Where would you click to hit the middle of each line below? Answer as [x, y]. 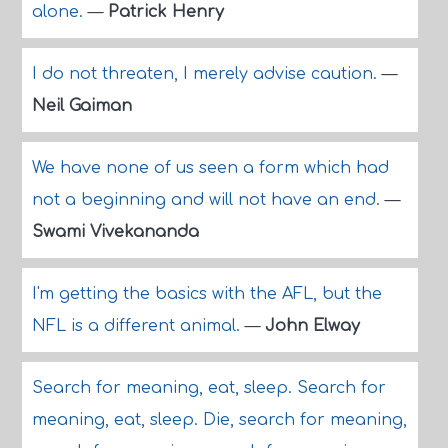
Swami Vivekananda [115, 232]
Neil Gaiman [81, 106]
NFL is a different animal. [138, 326]
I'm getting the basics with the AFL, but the [206, 294]
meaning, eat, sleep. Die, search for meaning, [219, 420]
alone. [59, 12]
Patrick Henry [165, 12]
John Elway [312, 326]
